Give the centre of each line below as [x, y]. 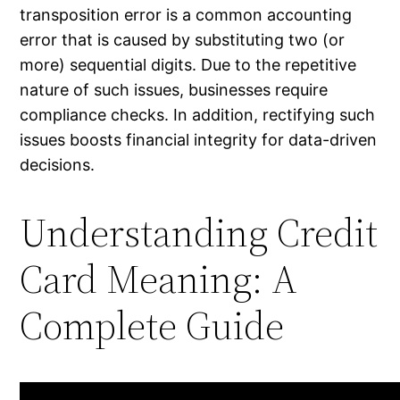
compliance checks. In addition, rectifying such [198, 114]
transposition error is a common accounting [186, 14]
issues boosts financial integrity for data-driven [199, 139]
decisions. [58, 164]
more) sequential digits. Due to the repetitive [188, 64]
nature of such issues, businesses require [174, 89]
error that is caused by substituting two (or [183, 39]
